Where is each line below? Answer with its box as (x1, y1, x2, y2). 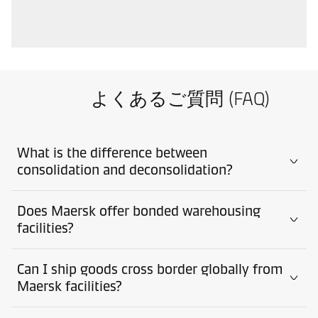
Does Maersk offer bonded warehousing (17, 202, 261, 220)
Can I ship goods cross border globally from (17, 261, 283, 278)
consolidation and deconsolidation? (17, 161, 233, 179)
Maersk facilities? (17, 278, 122, 295)
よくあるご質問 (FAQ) (91, 87, 270, 111)
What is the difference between (17, 144, 207, 162)
